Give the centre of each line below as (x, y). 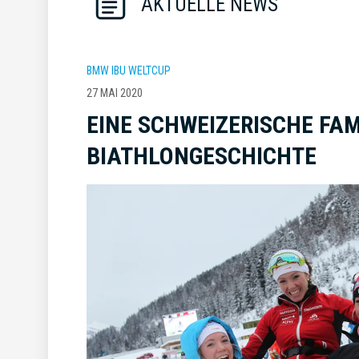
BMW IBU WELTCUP (129, 71)
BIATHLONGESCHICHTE (202, 156)
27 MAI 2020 (115, 93)
